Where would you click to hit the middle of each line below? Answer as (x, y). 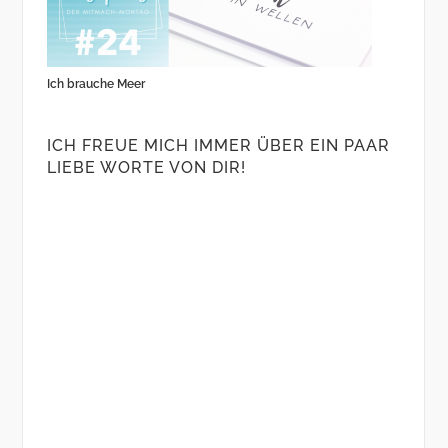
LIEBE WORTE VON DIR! (146, 168)
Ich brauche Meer (95, 84)
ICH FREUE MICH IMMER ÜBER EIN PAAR (218, 146)
